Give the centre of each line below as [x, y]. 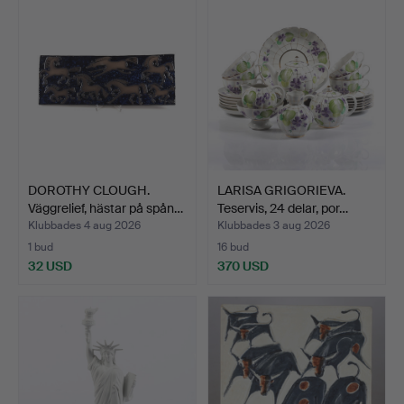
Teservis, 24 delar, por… [283, 208]
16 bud [233, 247]
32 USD [50, 266]
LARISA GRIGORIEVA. [281, 190]
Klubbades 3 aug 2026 [274, 225]
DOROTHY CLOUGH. [89, 190]
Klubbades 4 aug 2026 [84, 225]
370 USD [243, 266]
